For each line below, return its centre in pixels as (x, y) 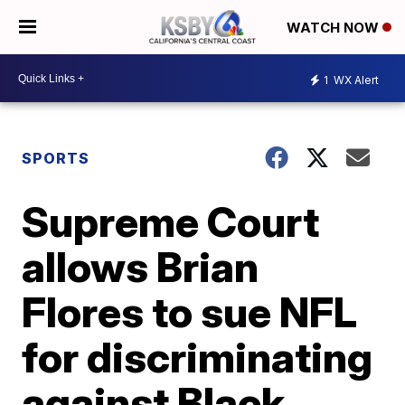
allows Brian (141, 267)
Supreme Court (171, 221)
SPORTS (56, 158)
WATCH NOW (334, 28)
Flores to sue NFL (190, 312)
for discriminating (198, 357)
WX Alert (355, 80)
